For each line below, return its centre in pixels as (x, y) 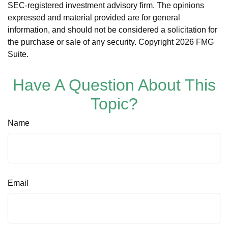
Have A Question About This (114, 85)
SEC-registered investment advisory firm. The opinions (106, 5)
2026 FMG (195, 42)
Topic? (114, 104)
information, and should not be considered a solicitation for (112, 30)
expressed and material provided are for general (94, 18)
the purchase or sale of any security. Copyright (92, 42)
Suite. (18, 54)
